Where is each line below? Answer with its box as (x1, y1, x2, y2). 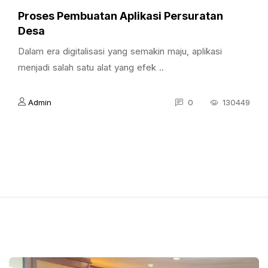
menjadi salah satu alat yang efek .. (18, 62, 164, 73)
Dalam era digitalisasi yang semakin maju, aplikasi (18, 45, 222, 57)
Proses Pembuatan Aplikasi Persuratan (18, 10, 223, 22)
